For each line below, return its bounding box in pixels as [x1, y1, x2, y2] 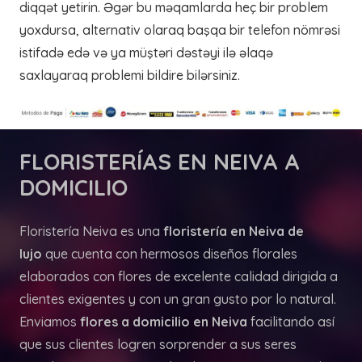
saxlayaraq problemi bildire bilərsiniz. [19, 67, 240, 83]
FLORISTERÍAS [19, 148, 171, 175]
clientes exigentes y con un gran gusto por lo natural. [19, 291, 336, 307]
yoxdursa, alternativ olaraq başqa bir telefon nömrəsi [19, 22, 340, 38]
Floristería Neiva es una [19, 223, 163, 239]
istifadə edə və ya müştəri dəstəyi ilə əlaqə [19, 44, 273, 61]
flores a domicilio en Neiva [80, 314, 247, 330]
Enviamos [19, 314, 80, 330]
